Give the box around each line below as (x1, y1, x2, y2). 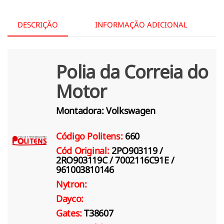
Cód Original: (56, 144, 111, 156)
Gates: (56, 206, 84, 219)
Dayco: (56, 192, 83, 204)
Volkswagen (106, 104, 155, 116)
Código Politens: (56, 129, 123, 142)
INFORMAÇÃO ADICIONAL (95, 19, 187, 29)
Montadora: (56, 104, 106, 116)
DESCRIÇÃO (17, 19, 58, 29)
